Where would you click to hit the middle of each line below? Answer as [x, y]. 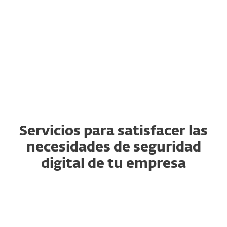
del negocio [57, 36]
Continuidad [60, 23]
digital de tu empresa [113, 164]
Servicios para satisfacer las [113, 131]
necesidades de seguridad [113, 148]
